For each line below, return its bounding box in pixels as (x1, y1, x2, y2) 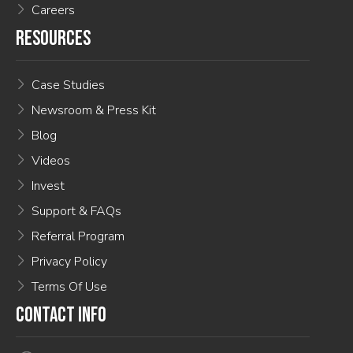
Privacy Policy (32, 253, 107, 271)
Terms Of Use (32, 278, 107, 296)
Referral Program (32, 228, 124, 246)
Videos (32, 152, 70, 170)
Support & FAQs (32, 203, 121, 221)
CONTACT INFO (16, 303, 106, 329)
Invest (32, 177, 65, 195)
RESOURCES (16, 27, 91, 52)
